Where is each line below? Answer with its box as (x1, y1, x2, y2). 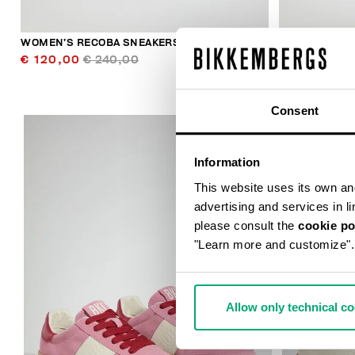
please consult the (193, 218, 298, 232)
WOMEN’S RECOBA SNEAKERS (21, 38, 181, 49)
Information (193, 155, 261, 170)
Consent (271, 103, 319, 117)
